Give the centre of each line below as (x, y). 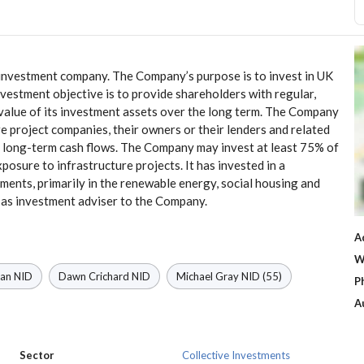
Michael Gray (208, 277)
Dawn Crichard (94, 277)
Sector (37, 355)
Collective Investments (236, 355)
